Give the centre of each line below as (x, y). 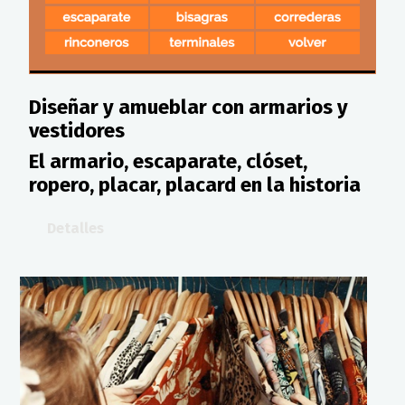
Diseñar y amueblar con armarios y (188, 107)
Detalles (75, 228)
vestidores (77, 130)
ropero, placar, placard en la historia (195, 184)
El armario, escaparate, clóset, (168, 161)
